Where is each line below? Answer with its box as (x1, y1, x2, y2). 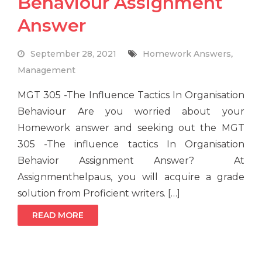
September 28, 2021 (30, 49, 117, 60)
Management (18, 65, 76, 76)
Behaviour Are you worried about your (18, 106, 244, 118)
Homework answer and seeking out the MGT (18, 122, 244, 134)
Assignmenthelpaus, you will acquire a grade (18, 171, 244, 183)
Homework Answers (143, 49, 232, 60)
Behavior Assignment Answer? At (18, 155, 244, 167)
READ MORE (32, 210, 84, 221)
